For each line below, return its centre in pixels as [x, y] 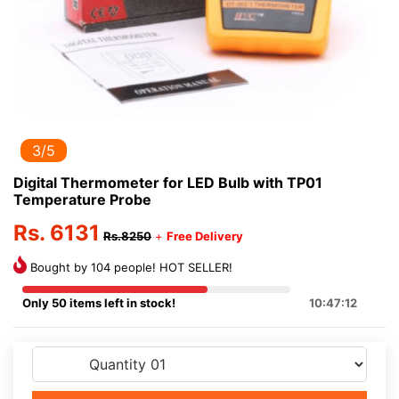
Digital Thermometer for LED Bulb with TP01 [168, 183]
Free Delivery [205, 236]
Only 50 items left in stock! [99, 303]
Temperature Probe [82, 199]
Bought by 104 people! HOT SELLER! [130, 267]
